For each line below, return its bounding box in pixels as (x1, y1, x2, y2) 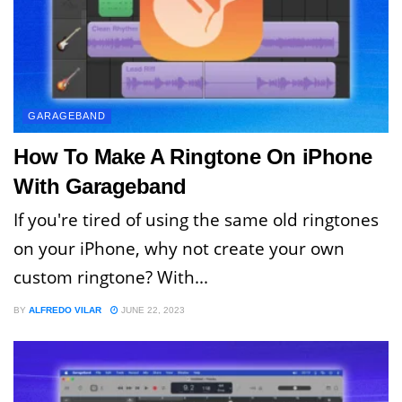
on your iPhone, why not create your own (13, 236, 345, 260)
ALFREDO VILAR (29, 304, 101, 315)
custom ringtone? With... (13, 265, 208, 289)
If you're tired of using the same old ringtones (13, 207, 379, 232)
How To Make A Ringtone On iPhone (13, 144, 372, 169)
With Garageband (13, 173, 187, 198)
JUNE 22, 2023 (118, 304, 185, 315)
